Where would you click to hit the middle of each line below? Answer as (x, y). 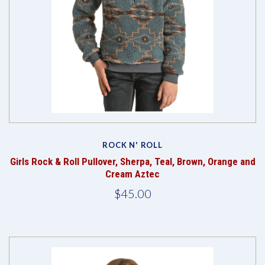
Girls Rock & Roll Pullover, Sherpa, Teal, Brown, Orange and (132, 162)
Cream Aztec (132, 174)
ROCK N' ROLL (132, 145)
